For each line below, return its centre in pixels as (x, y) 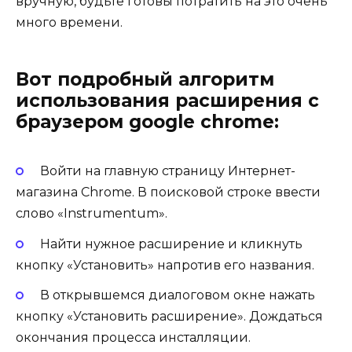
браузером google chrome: (147, 122)
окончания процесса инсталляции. (133, 337)
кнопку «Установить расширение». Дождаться (169, 316)
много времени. (69, 23)
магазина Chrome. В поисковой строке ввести (168, 192)
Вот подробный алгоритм (145, 80)
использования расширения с (167, 101)
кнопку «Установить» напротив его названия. (165, 265)
